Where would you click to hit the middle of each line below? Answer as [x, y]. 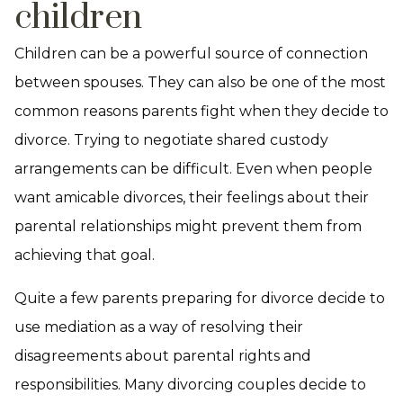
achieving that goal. [85, 255]
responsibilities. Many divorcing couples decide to [190, 385]
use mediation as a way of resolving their [159, 327]
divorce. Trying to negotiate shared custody [171, 140]
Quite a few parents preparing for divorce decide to [200, 298]
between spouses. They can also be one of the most [200, 82]
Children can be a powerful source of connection [191, 54]
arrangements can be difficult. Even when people [193, 169]
